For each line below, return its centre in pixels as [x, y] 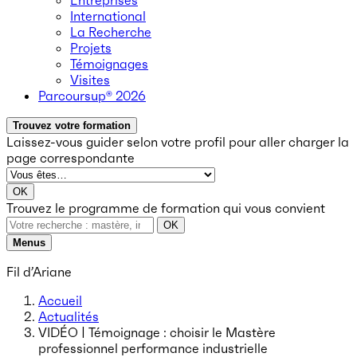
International [108, 16]
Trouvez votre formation [72, 126]
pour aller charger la [289, 142]
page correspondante [71, 158]
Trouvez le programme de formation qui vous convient [166, 208]
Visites [90, 80]
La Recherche [111, 32]
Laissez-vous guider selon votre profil [116, 142]
